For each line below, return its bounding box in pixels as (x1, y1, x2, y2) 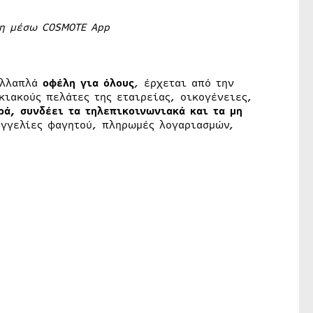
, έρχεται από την (133, 75, 234, 92)
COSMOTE (41, 20, 86, 36)
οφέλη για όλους (42, 75, 134, 92)
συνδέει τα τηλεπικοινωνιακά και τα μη (20, 103, 242, 119)
